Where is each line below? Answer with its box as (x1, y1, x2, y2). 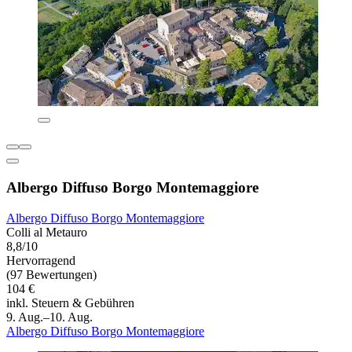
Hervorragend (6, 253, 75, 267)
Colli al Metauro (6, 225, 87, 239)
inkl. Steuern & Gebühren (6, 295, 134, 310)
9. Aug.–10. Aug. (6, 310, 93, 324)
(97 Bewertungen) (6, 267, 97, 281)
